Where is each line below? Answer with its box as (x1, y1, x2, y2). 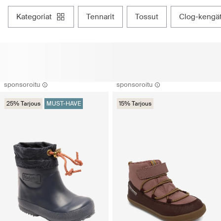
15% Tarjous (119, 100, 151, 108)
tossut (139, 12, 158, 22)
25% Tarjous (6, 100, 40, 108)
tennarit (90, 12, 114, 22)
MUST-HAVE (46, 100, 81, 108)
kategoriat (21, 12, 52, 22)
